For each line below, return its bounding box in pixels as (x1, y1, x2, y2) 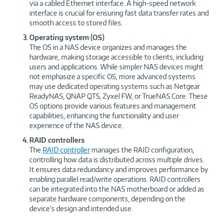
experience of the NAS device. (29, 121, 123, 130)
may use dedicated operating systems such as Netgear (29, 82, 200, 90)
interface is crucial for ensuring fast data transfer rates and (29, 8, 209, 17)
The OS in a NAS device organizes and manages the (29, 43, 187, 51)
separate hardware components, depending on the (29, 194, 185, 203)
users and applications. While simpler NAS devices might (29, 62, 203, 71)
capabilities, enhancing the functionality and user (29, 111, 179, 120)
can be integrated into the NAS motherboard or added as (29, 184, 204, 193)
